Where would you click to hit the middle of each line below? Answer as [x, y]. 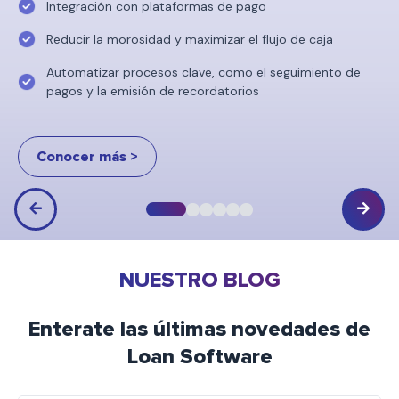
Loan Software [199, 357]
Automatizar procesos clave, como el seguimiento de [204, 72]
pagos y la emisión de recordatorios [153, 90]
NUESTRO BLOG [199, 281]
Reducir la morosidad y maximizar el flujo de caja [190, 39]
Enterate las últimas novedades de [199, 330]
